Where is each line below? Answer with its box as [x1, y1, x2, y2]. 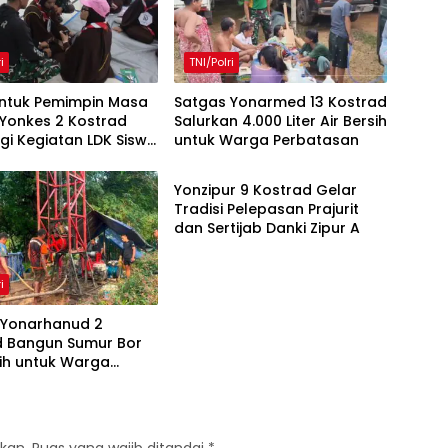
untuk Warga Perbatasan [173, 130, 359, 151]
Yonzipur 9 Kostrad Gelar [173, 180, 357, 201]
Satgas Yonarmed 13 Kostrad [173, 92, 387, 113]
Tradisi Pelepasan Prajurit [173, 199, 359, 220]
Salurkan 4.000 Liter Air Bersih [173, 111, 387, 132]
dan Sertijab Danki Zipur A [173, 218, 360, 239]
